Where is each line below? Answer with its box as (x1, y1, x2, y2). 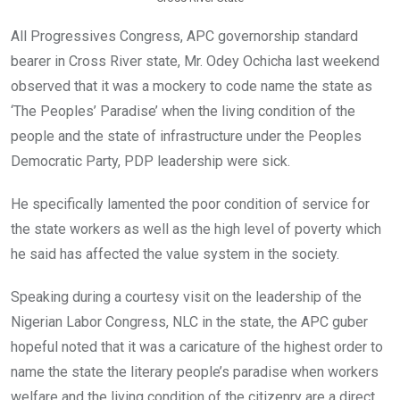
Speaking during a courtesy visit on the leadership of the (11, 288, 362, 306)
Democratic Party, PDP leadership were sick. (11, 153, 290, 171)
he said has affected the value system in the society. (11, 246, 339, 263)
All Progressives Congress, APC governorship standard (11, 28, 358, 46)
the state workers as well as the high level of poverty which (11, 221, 381, 238)
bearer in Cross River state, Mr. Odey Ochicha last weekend (11, 53, 379, 71)
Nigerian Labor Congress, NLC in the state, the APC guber (11, 313, 368, 331)
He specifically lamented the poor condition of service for (11, 196, 370, 213)
